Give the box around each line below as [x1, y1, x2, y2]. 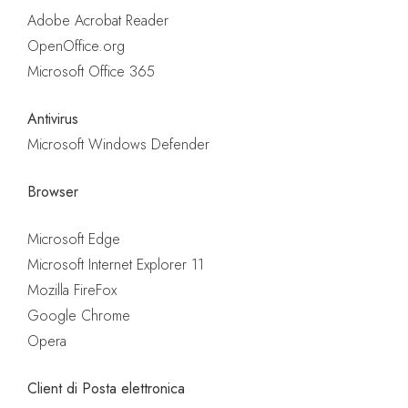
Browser [27, 181, 78, 203]
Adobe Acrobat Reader [27, 10, 168, 32]
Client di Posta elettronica [27, 378, 185, 400]
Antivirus [27, 108, 78, 130]
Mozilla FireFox [27, 280, 117, 301]
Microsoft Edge [27, 229, 120, 250]
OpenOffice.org [27, 36, 125, 57]
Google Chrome [27, 305, 130, 327]
